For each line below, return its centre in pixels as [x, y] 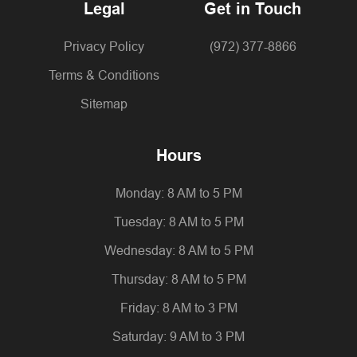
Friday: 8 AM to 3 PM [178, 308]
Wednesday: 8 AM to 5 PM [178, 251]
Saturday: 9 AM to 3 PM [178, 337]
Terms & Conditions [104, 76]
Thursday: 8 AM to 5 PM [178, 280]
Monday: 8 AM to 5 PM [178, 194]
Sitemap [104, 104]
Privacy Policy [104, 47]
